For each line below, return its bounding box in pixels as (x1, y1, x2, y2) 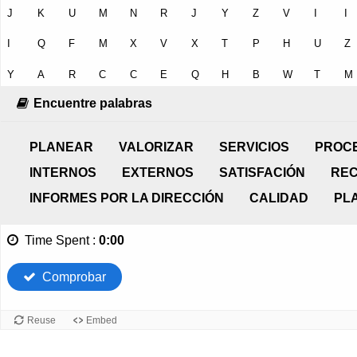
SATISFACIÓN (219, 166, 305, 179)
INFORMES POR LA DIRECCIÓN (29, 191, 224, 205)
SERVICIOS (219, 140, 289, 154)
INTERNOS (29, 166, 96, 179)
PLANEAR (29, 140, 93, 154)
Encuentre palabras (33, 96, 152, 110)
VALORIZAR (119, 140, 194, 154)
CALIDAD (249, 191, 308, 205)
